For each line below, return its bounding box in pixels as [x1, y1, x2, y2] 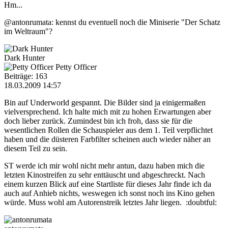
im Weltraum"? [4, 26, 52, 36]
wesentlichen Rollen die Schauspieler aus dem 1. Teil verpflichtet [4, 125, 213, 134]
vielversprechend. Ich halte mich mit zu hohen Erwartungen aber [4, 107, 211, 116]
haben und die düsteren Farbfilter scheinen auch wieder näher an [4, 134, 211, 144]
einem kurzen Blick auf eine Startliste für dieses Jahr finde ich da [4, 179, 211, 188]
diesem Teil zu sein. [4, 144, 67, 153]
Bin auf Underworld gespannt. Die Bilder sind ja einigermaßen [4, 98, 206, 107]
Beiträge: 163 [4, 71, 47, 80]
